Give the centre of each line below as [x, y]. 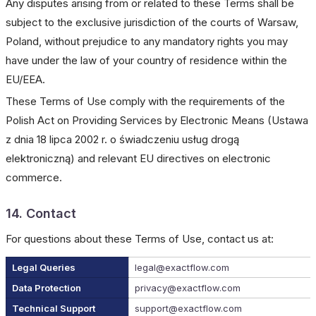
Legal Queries [44, 267]
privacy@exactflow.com [188, 288]
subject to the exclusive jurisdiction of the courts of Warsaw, [152, 22]
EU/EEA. [25, 79]
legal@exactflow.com [182, 267]
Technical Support [54, 308]
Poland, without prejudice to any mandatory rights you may [147, 41]
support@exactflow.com [188, 308]
